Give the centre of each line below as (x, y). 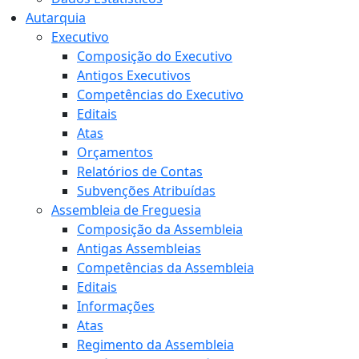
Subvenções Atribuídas (146, 191)
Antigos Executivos (134, 76)
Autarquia (56, 18)
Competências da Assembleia (165, 268)
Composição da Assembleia (160, 230)
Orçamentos (115, 153)
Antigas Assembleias (139, 249)
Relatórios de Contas (140, 172)
